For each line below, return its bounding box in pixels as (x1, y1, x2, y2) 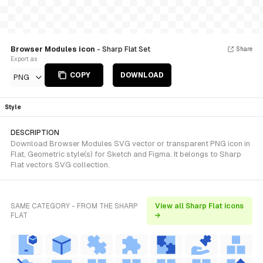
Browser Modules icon (11, 45, 97, 53)
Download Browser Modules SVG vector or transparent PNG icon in (11, 139, 250, 148)
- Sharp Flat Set (97, 45, 150, 53)
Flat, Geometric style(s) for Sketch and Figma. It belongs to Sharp (11, 150, 241, 159)
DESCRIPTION (11, 129, 59, 137)
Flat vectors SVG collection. (11, 160, 110, 169)
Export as (11, 56, 37, 62)
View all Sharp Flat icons (154, 202, 244, 210)
